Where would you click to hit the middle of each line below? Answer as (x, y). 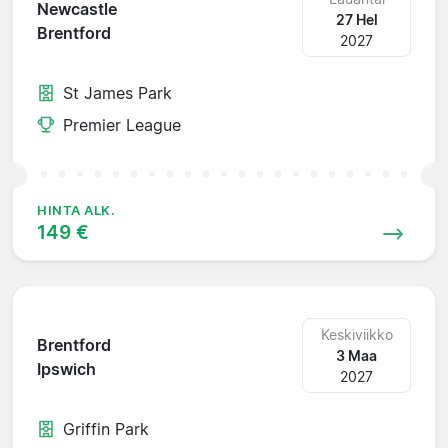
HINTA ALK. (76, 210)
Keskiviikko (356, 334)
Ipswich (66, 369)
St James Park (117, 92)
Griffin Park (106, 428)
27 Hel (356, 19)
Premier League (122, 124)
